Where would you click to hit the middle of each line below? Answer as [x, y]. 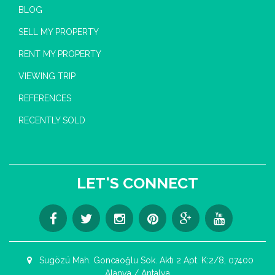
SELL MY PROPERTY [59, 32]
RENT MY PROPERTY [60, 54]
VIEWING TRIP [47, 76]
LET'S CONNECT [137, 183]
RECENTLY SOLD [52, 120]
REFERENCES [45, 98]
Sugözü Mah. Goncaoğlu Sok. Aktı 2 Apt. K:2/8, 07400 [145, 260]
